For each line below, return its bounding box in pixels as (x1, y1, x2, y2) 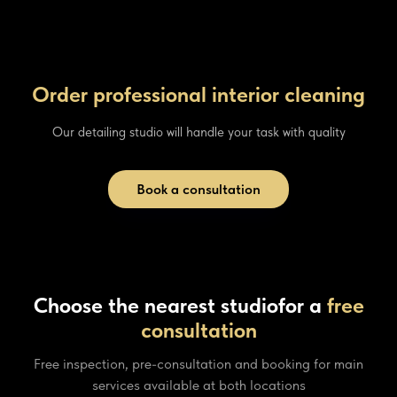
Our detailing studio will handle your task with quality (51, 124, 346, 141)
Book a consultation (136, 181, 261, 198)
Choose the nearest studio (33, 292, 278, 319)
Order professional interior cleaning (32, 82, 365, 108)
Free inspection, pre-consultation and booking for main (34, 355, 363, 373)
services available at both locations (91, 377, 306, 394)
